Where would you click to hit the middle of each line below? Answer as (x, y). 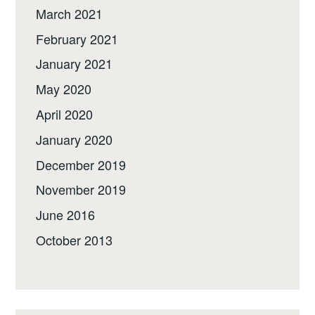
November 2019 (81, 189)
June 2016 (66, 215)
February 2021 (77, 38)
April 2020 (65, 114)
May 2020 (64, 89)
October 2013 (75, 240)
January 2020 (75, 139)
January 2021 (75, 64)
